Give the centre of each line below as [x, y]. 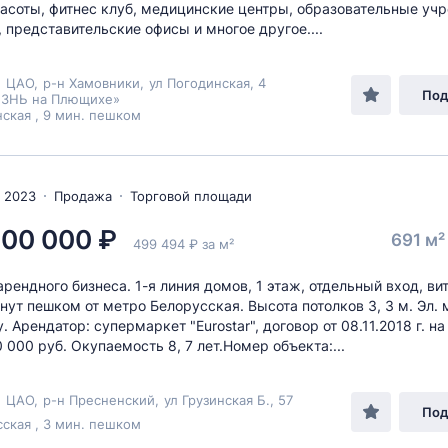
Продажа [83, 196]
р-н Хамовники [91, 83]
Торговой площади [191, 196]
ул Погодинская [199, 83]
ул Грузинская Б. [217, 400]
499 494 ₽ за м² [183, 244]
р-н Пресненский [99, 400]
